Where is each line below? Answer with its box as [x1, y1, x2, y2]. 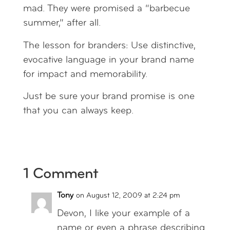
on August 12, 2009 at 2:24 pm [75, 191, 180, 200]
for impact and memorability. [23, 69, 147, 80]
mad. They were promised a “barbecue [23, 4, 190, 14]
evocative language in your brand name [23, 55, 194, 65]
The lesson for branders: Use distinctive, [23, 41, 196, 51]
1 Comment [23, 166, 98, 182]
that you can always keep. [23, 106, 133, 117]
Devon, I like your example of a [56, 208, 190, 219]
